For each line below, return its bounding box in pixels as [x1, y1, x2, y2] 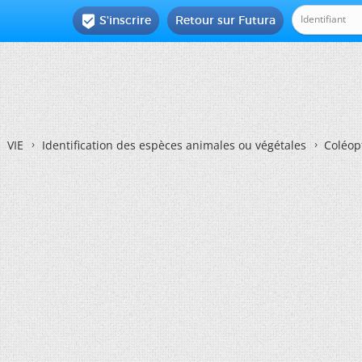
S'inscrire [99, 13, 152, 27]
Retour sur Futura [175, 13, 276, 27]
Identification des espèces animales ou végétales [42, 137, 306, 153]
